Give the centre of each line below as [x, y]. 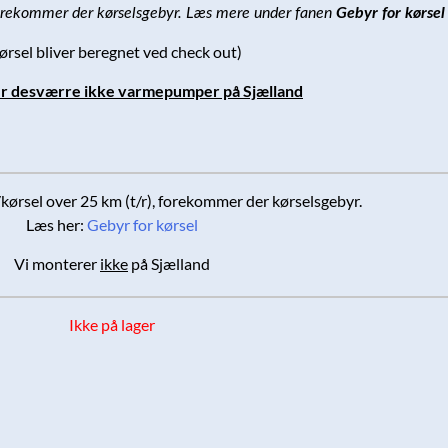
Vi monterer [57, 264]
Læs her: [56, 225]
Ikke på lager [112, 325]
